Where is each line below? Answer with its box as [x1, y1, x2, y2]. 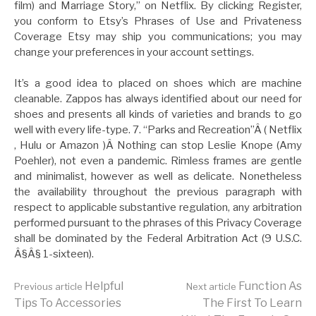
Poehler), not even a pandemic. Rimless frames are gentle [14, 154, 302, 167]
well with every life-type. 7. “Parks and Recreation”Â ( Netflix [14, 123, 302, 136]
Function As [236, 279, 302, 293]
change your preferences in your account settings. [14, 45, 254, 59]
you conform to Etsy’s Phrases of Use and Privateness [14, 14, 302, 28]
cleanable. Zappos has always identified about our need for [14, 92, 302, 105]
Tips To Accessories [14, 296, 121, 310]
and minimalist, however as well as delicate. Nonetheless [14, 170, 302, 183]
